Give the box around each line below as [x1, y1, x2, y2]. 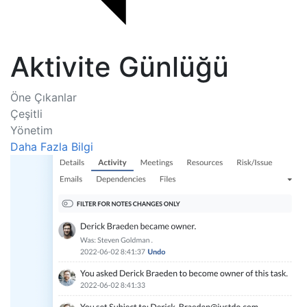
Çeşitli [10, 107, 42, 121]
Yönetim [10, 123, 53, 137]
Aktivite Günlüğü [10, 50, 229, 84]
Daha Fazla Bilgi [10, 140, 93, 153]
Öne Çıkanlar [10, 90, 77, 104]
